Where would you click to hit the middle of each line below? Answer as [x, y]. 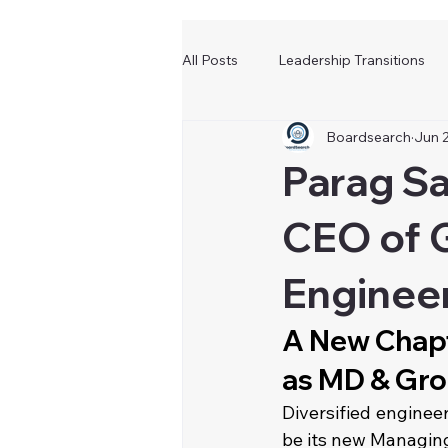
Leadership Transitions [351, 59]
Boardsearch [368, 136]
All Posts [210, 59]
